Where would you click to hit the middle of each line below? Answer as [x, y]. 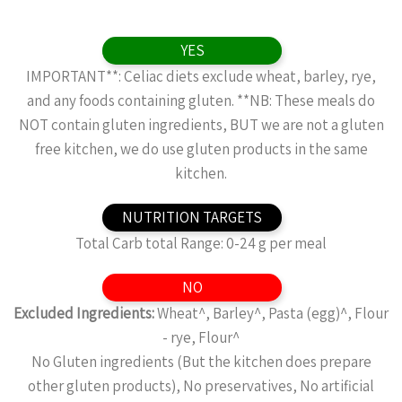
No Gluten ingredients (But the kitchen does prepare [201, 362]
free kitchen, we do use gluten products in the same [201, 149]
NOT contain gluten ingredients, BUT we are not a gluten [201, 125]
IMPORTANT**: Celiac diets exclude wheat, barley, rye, [201, 76]
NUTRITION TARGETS [192, 217]
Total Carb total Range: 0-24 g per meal [201, 243]
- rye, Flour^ [201, 337]
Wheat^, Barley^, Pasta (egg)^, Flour [273, 313]
